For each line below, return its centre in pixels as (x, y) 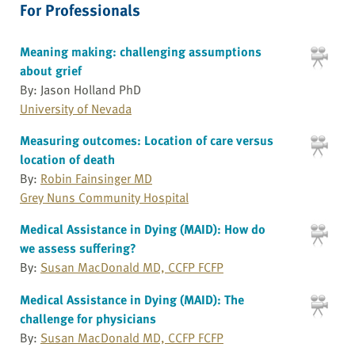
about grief (51, 70)
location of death (67, 159)
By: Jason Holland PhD (80, 89)
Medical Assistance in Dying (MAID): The (132, 300)
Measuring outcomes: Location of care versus (147, 140)
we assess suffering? (78, 248)
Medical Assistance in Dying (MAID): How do (143, 229)
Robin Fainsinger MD (96, 178)
